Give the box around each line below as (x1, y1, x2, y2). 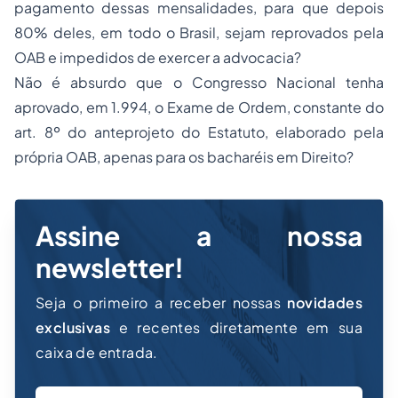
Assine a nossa (36, 219, 362, 252)
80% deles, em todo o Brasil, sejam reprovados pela (14, 23, 384, 42)
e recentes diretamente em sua (110, 318, 362, 337)
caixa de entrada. (36, 343, 158, 362)
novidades (287, 293, 362, 312)
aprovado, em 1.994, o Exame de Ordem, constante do (14, 98, 384, 116)
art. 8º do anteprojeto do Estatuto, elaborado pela (14, 123, 384, 141)
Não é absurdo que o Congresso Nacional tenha (14, 73, 384, 92)
